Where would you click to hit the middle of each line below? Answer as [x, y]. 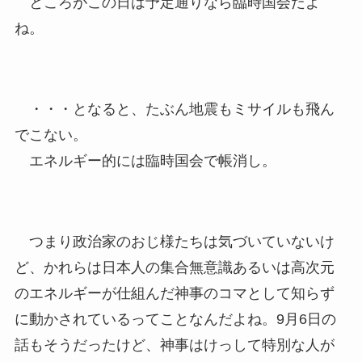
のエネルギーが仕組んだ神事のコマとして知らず [174, 293]
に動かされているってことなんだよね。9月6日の [175, 319]
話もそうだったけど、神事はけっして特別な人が [174, 345]
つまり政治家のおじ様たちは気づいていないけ [174, 241]
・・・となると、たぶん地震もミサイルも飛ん [174, 109]
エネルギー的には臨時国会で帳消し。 [145, 160]
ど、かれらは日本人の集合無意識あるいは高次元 [174, 267]
